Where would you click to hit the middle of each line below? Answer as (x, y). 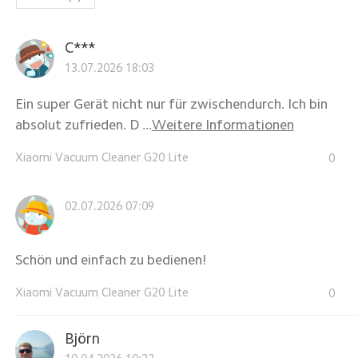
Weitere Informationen (223, 125)
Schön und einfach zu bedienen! (110, 260)
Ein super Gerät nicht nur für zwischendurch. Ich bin (171, 104)
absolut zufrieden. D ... (83, 125)
